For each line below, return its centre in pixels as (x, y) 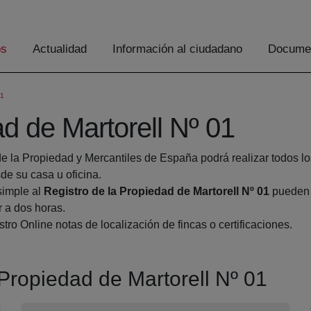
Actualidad (60, 49)
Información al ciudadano (177, 49)
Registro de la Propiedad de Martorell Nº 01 (157, 192)
